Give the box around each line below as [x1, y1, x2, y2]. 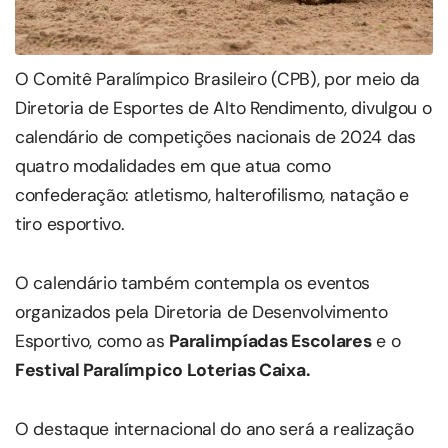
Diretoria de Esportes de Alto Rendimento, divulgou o [15, 97, 432, 119]
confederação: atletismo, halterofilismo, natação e [15, 184, 410, 206]
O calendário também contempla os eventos [15, 272, 371, 294]
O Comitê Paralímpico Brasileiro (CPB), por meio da [15, 68, 421, 90]
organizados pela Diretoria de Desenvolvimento [15, 301, 388, 323]
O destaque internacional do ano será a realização [15, 418, 414, 440]
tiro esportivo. [15, 213, 124, 235]
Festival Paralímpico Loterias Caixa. [15, 359, 310, 381]
